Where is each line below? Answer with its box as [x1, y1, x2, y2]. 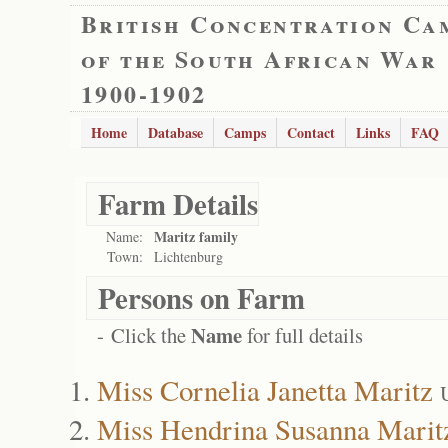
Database [148, 122, 203, 143]
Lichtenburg [154, 247, 223, 266]
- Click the [97, 321, 191, 349]
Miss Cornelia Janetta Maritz [97, 370, 433, 409]
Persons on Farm [98, 277, 305, 319]
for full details [242, 321, 363, 349]
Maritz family [154, 226, 238, 247]
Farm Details [98, 183, 258, 225]
